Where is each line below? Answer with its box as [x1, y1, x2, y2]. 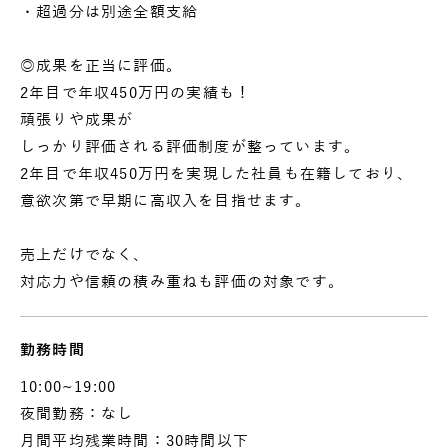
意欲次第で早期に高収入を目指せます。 [20, 192, 312, 209]
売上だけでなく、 [20, 246, 150, 263]
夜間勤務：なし [20, 405, 134, 422]
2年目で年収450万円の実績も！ [20, 84, 252, 101]
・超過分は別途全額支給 [20, 3, 199, 20]
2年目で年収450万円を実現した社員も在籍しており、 [20, 165, 414, 182]
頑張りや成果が [20, 111, 134, 128]
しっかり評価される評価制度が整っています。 [20, 138, 361, 155]
